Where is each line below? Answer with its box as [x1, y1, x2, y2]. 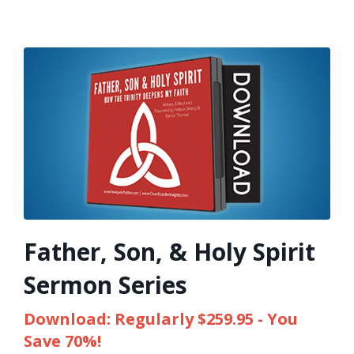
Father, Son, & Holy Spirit [24, 235, 315, 269]
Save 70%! [24, 330, 101, 352]
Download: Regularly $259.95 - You [24, 308, 298, 330]
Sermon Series [24, 269, 187, 302]
